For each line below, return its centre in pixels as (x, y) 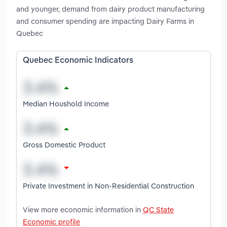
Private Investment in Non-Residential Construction (108, 185)
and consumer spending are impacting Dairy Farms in (105, 21)
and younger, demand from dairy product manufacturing (110, 9)
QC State (158, 209)
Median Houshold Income (66, 103)
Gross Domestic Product (64, 144)
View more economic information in (83, 209)
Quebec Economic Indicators (78, 61)
